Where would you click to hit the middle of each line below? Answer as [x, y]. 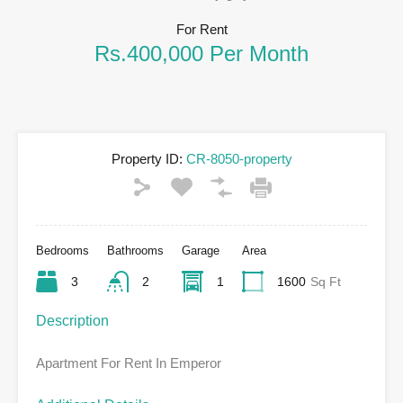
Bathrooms [135, 251]
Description [72, 321]
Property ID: [147, 159]
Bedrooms [63, 251]
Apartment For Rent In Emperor [129, 363]
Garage [201, 251]
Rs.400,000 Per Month [201, 54]
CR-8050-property [237, 159]
